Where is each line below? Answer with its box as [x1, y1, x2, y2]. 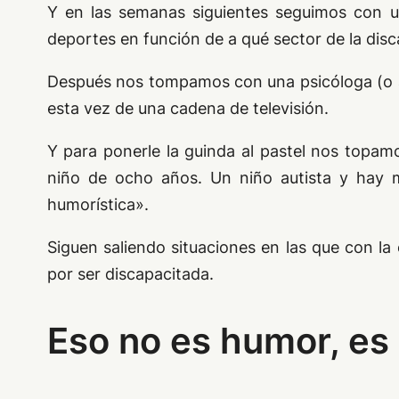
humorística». [46, 195, 149, 215]
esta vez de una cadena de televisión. [46, 99, 329, 118]
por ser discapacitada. [46, 265, 214, 284]
